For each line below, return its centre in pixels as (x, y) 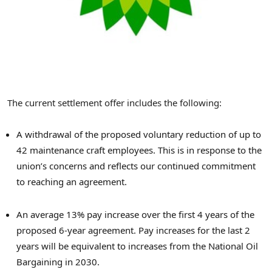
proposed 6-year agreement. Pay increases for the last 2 (133, 230)
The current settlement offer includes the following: (114, 102)
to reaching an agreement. (72, 182)
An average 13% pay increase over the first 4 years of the (135, 215)
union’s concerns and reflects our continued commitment (136, 166)
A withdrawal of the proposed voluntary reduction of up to (139, 134)
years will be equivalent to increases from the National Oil (137, 246)
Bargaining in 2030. (58, 262)
